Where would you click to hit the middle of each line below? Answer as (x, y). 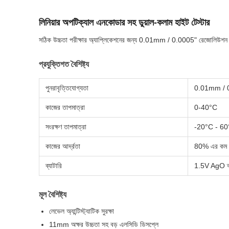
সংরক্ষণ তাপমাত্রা (66, 127)
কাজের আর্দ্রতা (63, 146)
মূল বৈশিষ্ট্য (53, 194)
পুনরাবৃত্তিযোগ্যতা (67, 88)
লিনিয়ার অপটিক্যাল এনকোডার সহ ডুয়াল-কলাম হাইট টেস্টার (124, 22)
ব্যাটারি (54, 166)
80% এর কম (211, 146)
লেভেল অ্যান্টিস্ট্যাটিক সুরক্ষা (82, 211)
